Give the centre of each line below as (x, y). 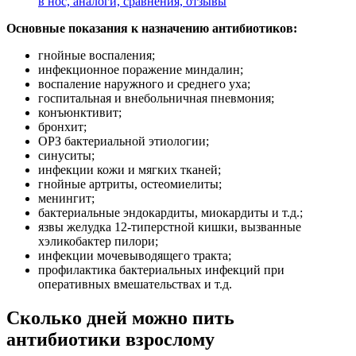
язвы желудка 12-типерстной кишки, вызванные (170, 227)
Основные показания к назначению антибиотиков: (152, 29)
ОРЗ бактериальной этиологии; (124, 141)
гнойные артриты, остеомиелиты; (130, 184)
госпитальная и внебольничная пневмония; (156, 99)
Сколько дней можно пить (120, 318)
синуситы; (66, 156)
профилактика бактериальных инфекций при (161, 270)
